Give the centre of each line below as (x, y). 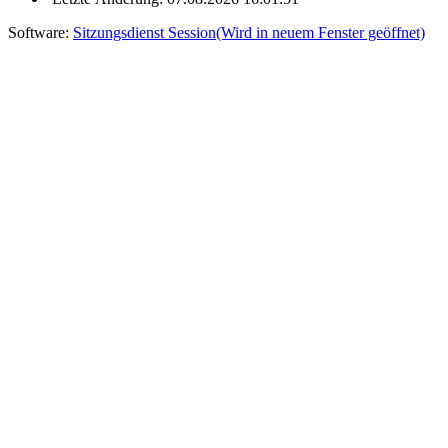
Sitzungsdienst (120, 32)
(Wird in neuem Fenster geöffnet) (320, 32)
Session (192, 32)
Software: (40, 32)
